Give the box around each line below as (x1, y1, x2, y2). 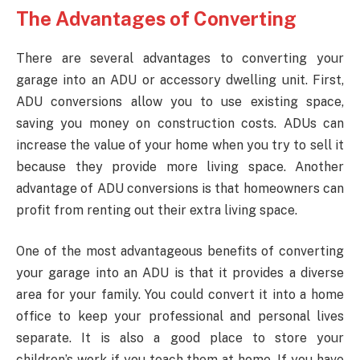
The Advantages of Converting (16, 6, 297, 30)
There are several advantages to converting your (16, 50, 344, 66)
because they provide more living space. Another (16, 158, 344, 174)
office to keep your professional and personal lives (16, 309, 344, 325)
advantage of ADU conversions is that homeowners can (16, 180, 344, 196)
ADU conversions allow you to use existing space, (16, 93, 344, 109)
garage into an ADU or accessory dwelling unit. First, (16, 72, 344, 88)
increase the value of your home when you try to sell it (16, 137, 344, 153)
